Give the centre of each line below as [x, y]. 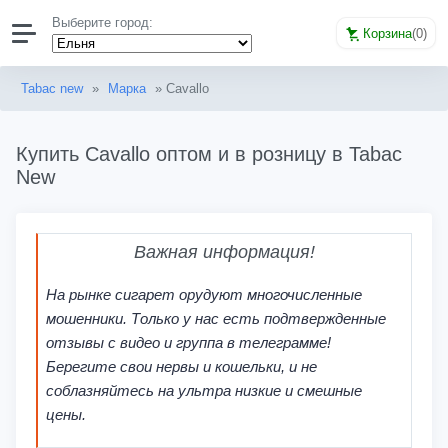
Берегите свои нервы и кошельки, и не [181, 366]
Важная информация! [224, 251]
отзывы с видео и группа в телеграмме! [188, 342]
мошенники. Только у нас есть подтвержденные [215, 318]
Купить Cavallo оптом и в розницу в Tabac [209, 154]
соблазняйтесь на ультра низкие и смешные [203, 390]
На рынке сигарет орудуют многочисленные [203, 294]
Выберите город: [103, 22]
